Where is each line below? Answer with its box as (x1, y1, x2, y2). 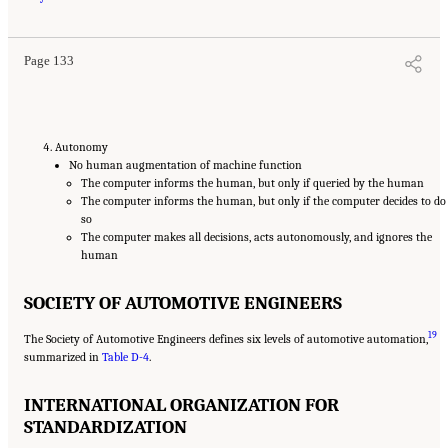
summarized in (24, 349, 102, 364)
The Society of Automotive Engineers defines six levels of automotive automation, (24, 331, 428, 346)
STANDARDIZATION (24, 415, 187, 438)
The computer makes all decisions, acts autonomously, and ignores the (81, 230, 433, 245)
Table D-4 (102, 349, 149, 364)
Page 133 (24, 53, 74, 68)
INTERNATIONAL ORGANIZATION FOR (24, 393, 339, 416)
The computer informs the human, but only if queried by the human (81, 176, 425, 191)
